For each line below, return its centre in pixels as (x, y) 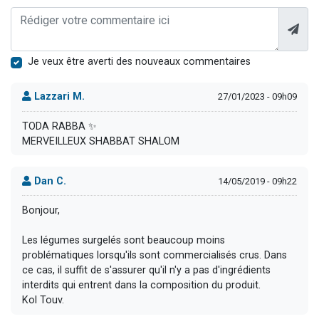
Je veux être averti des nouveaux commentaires (139, 61)
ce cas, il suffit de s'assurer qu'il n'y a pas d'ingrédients (146, 270)
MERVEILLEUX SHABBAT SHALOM (101, 141)
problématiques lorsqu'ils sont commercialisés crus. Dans (155, 255)
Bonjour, (41, 210)
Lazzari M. (58, 97)
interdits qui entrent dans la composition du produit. (141, 285)
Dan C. (49, 181)
